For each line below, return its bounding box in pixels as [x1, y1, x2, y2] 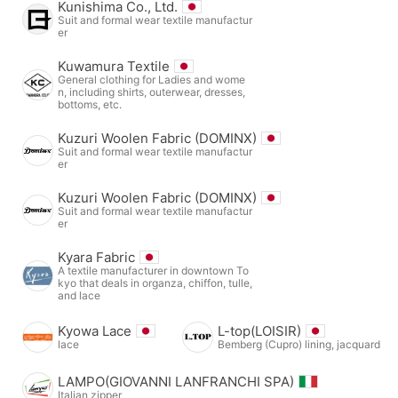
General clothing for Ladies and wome [58, 72, 245, 86]
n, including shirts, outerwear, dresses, [58, 84, 245, 99]
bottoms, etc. [58, 97, 122, 111]
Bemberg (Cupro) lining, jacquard [218, 337, 380, 351]
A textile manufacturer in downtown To [58, 263, 249, 277]
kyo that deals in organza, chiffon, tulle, [58, 275, 252, 290]
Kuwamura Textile [58, 57, 170, 75]
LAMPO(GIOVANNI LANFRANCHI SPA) [58, 372, 294, 390]
